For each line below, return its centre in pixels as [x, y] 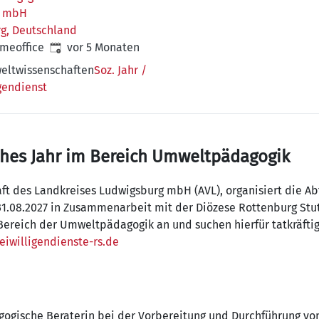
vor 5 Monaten [103, 47]
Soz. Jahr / [120, 70]
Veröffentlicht [85, 47]
